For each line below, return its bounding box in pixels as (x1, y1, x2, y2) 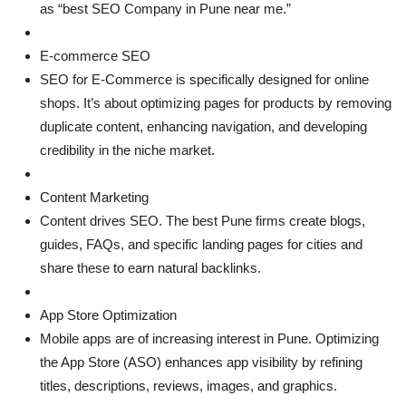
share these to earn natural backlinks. (40, 260, 261, 276)
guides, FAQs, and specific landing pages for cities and (40, 237, 362, 253)
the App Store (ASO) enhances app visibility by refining (40, 354, 362, 371)
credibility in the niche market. (40, 142, 215, 159)
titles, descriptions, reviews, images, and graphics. (40, 378, 337, 394)
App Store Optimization (40, 307, 177, 324)
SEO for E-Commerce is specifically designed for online (40, 72, 369, 88)
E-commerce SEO (40, 48, 150, 64)
